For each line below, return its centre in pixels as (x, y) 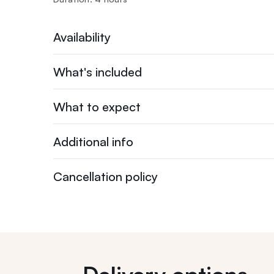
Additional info (93, 141)
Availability (82, 37)
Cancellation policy (106, 176)
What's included (98, 72)
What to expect (97, 106)
